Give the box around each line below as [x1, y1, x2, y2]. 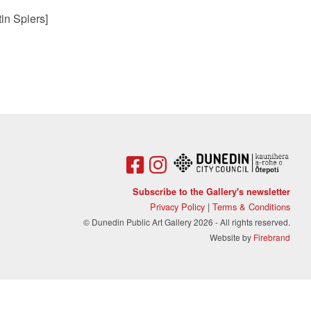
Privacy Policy [150, 200, 205, 214]
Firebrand [253, 231, 290, 244]
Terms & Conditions [212, 200, 290, 214]
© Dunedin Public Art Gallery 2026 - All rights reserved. [83, 216, 290, 228]
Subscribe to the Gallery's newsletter [133, 185, 290, 199]
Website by [210, 231, 253, 244]
